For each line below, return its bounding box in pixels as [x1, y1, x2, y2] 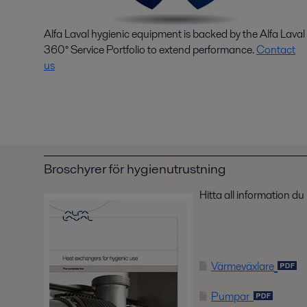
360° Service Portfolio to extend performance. [44, 42, 256, 58]
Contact [256, 42, 295, 58]
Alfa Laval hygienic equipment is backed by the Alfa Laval [44, 26, 305, 42]
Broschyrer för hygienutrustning [44, 158, 226, 178]
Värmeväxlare [211, 258, 274, 274]
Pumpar [211, 288, 251, 304]
